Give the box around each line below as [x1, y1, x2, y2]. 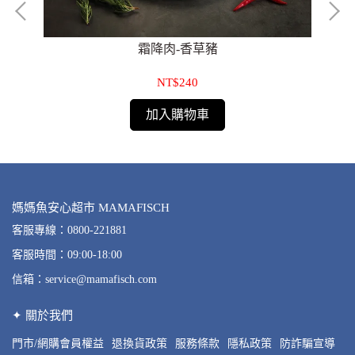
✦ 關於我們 [12, 308, 73, 322]
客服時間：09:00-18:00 [12, 248, 122, 261]
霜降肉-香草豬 [137, 41, 218, 55]
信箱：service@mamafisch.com [12, 273, 157, 285]
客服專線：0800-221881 [12, 223, 127, 236]
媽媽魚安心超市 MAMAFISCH [12, 200, 170, 214]
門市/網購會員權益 [12, 337, 104, 349]
